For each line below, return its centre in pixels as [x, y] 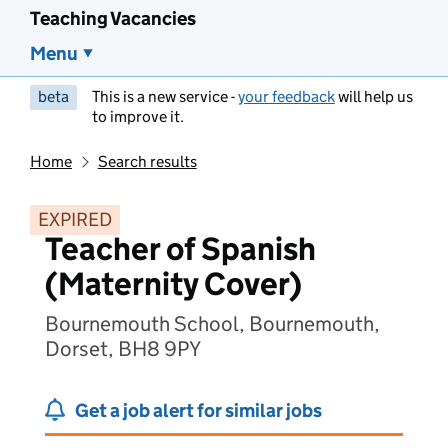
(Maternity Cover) [173, 284]
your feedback [286, 96]
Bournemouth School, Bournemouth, [212, 324]
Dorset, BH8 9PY [123, 349]
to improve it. [138, 116]
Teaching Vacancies [113, 18]
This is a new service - [165, 96]
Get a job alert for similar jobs [198, 410]
